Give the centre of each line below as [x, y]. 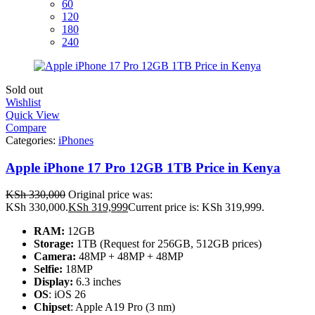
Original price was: [110, 195]
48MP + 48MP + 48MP [130, 257]
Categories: [32, 140]
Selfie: [48, 269]
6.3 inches [98, 282]
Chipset [52, 307]
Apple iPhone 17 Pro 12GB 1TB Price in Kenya [143, 167]
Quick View [33, 115]
